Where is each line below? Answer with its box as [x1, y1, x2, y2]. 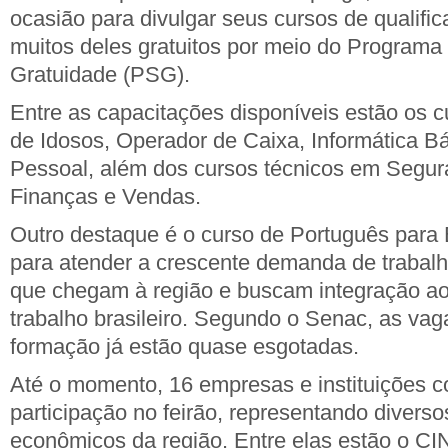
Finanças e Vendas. [10, 184, 201, 209]
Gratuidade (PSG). [10, 62, 190, 87]
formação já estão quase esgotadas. [10, 334, 359, 359]
